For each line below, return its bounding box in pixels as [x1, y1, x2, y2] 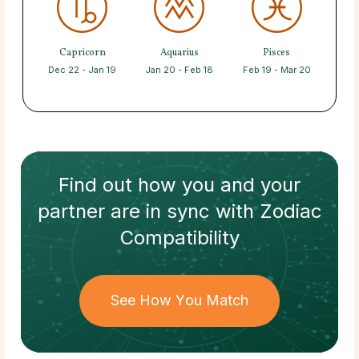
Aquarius [159, 46, 199, 59]
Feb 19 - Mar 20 [242, 63, 311, 75]
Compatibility [119, 225, 240, 249]
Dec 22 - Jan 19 [48, 63, 117, 75]
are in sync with [104, 199, 260, 223]
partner [37, 199, 105, 223]
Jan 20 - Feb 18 [145, 63, 214, 75]
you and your [182, 172, 301, 196]
